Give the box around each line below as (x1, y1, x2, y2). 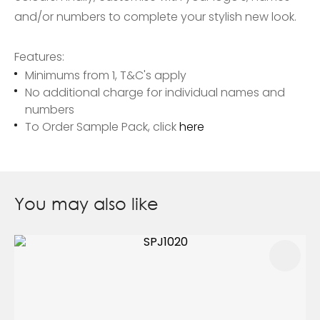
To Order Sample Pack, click (25, 119, 179, 136)
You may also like (14, 193, 159, 214)
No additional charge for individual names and (25, 84, 285, 101)
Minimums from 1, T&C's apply (25, 67, 186, 84)
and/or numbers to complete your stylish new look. (14, 9, 299, 26)
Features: (14, 49, 64, 66)
